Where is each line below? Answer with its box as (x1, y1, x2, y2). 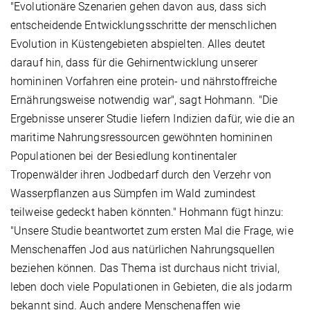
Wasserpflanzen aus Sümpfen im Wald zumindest (10, 186, 256, 200)
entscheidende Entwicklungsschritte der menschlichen (10, 18, 277, 32)
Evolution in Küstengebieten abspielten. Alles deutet (10, 37, 266, 51)
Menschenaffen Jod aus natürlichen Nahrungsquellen (10, 242, 275, 256)
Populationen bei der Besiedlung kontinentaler (10, 149, 237, 163)
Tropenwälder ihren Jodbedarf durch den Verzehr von (10, 167, 272, 181)
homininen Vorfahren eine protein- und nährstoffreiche (10, 74, 277, 88)
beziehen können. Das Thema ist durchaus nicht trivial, (10, 261, 280, 275)
